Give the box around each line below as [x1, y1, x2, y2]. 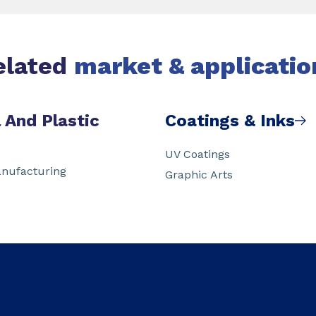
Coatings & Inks [165, 111, 295, 130]
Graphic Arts [165, 168, 233, 181]
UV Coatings [165, 147, 230, 161]
